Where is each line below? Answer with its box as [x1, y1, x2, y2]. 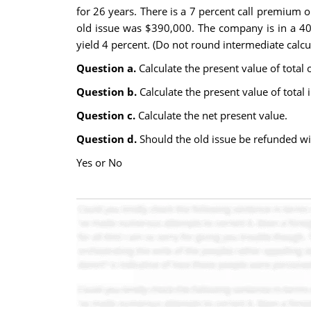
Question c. [76, 108, 138, 122]
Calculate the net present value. [137, 108, 287, 122]
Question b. [76, 85, 140, 99]
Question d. [76, 132, 140, 146]
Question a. [76, 61, 139, 75]
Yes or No [76, 155, 122, 169]
